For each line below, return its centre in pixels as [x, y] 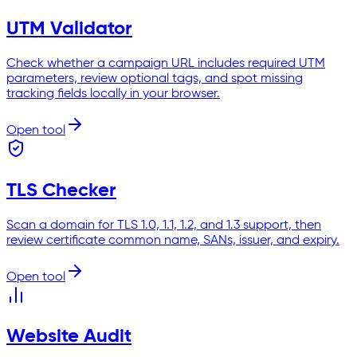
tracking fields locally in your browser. [113, 94]
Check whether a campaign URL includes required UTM [166, 63]
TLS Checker [61, 190]
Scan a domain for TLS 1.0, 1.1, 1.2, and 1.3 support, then [164, 225]
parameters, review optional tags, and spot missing [155, 78]
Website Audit [69, 337]
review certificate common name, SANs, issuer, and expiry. [173, 240]
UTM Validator [69, 28]
